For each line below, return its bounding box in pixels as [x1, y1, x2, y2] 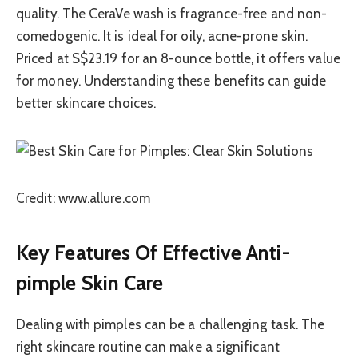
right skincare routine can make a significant [16, 338, 280, 355]
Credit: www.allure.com [16, 190, 150, 207]
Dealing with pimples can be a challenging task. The [16, 316, 325, 332]
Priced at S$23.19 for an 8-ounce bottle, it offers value [16, 50, 340, 66]
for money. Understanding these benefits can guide [16, 72, 327, 89]
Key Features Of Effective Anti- [16, 239, 290, 265]
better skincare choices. [16, 94, 157, 111]
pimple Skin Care [16, 269, 164, 295]
